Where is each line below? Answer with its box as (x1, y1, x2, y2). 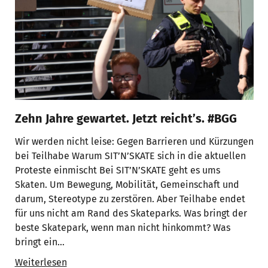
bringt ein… (14, 236, 65, 248)
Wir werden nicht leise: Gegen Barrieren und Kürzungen (14, 135, 254, 147)
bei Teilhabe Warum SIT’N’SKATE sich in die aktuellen (14, 150, 246, 162)
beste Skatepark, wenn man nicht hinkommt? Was (14, 221, 230, 233)
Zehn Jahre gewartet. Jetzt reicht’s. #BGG (14, 111, 237, 126)
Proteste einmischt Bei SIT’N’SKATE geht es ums (14, 164, 220, 176)
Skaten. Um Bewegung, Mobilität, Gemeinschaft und (14, 178, 239, 190)
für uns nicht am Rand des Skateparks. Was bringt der (14, 207, 247, 219)
